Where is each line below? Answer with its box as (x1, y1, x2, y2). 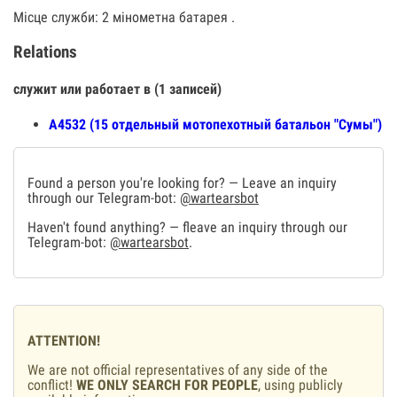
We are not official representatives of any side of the (27, 362, 328, 379)
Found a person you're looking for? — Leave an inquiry (27, 175, 337, 192)
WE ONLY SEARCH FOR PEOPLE (76, 377, 258, 394)
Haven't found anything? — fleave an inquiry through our (27, 219, 347, 237)
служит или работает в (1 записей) (13, 80, 222, 97)
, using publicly (258, 377, 343, 394)
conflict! (27, 377, 76, 394)
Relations (13, 42, 77, 62)
